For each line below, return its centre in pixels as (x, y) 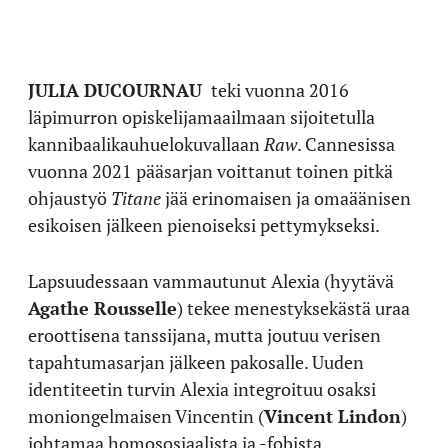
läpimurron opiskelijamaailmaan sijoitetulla (201, 117)
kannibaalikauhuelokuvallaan (146, 144)
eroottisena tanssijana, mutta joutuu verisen (204, 335)
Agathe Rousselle (102, 308)
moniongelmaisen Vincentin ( (146, 416)
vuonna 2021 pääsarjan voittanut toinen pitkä (210, 171)
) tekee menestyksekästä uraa (293, 308)
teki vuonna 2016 (278, 90)
